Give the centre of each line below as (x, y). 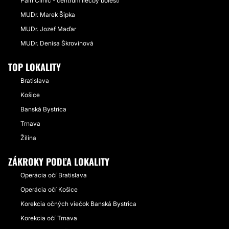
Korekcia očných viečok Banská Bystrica (78, 204)
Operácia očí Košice (49, 189)
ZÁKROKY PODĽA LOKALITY (59, 162)
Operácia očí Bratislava (54, 175)
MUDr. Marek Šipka (48, 15)
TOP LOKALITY (35, 67)
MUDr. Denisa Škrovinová (57, 43)
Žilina (28, 138)
